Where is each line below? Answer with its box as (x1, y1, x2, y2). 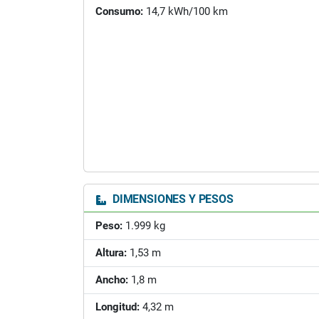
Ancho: (95, 273, 128, 286)
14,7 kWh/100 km (143, 5, 228, 18)
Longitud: (95, 300, 140, 313)
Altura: (95, 246, 127, 259)
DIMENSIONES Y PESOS (110, 192, 234, 206)
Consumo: (95, 5, 143, 18)
